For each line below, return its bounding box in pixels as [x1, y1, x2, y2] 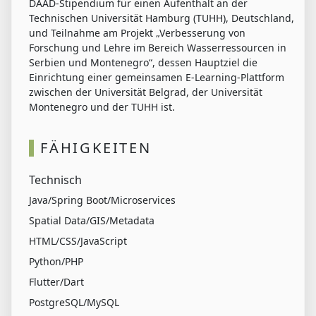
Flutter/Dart [29, 275, 84, 289]
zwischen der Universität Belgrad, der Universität [29, 85, 262, 99]
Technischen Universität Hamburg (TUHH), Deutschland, [29, 11, 294, 25]
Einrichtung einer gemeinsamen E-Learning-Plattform [29, 71, 284, 85]
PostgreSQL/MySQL [29, 296, 119, 310]
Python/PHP [29, 255, 83, 269]
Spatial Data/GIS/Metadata [29, 214, 154, 228]
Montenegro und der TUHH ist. [29, 100, 175, 114]
